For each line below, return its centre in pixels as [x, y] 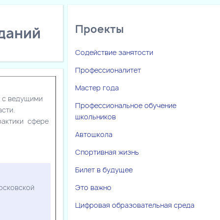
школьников [96, 116]
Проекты [99, 29]
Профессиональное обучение [126, 105]
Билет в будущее [104, 169]
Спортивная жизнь [107, 152]
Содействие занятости [114, 52]
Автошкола [94, 134]
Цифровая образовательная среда [135, 205]
